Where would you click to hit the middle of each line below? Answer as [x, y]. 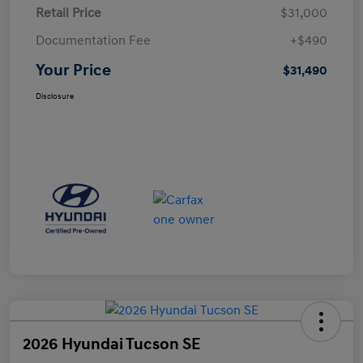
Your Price [73, 71]
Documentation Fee [93, 41]
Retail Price [68, 13]
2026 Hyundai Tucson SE [111, 345]
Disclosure [55, 97]
